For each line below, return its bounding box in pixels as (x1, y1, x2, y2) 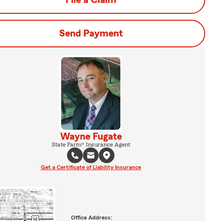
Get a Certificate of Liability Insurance (40, 164, 141, 170)
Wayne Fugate (60, 131, 122, 142)
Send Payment (59, 29, 123, 38)
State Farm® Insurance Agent (51, 141, 130, 147)
